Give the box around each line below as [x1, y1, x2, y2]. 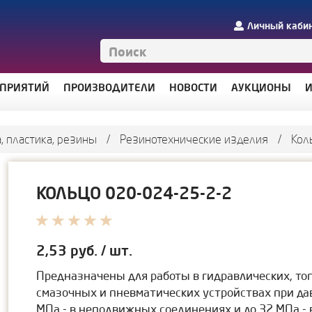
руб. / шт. [70, 241, 132, 259]
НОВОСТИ [169, 81, 217, 94]
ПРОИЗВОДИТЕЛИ [63, 81, 155, 94]
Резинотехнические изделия [120, 132, 268, 146]
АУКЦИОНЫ [231, 81, 291, 94]
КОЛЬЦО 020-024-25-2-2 [36, 182, 232, 203]
